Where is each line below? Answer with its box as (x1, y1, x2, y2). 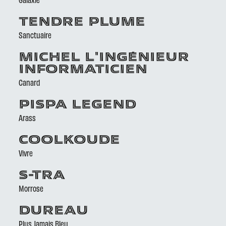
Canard (19, 77, 40, 87)
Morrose (19, 183, 44, 193)
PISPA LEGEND (19, 99, 137, 111)
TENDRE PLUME (19, 17, 146, 29)
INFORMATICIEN (19, 64, 148, 76)
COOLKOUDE (19, 135, 121, 147)
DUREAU (19, 205, 89, 217)
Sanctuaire (19, 30, 52, 40)
